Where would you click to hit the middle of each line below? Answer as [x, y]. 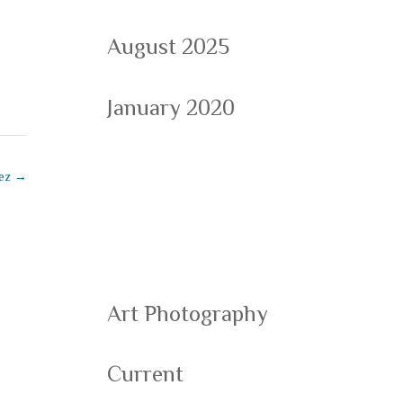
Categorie [194, 188]
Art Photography [188, 313]
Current [146, 374]
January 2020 [171, 107]
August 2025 [169, 46]
